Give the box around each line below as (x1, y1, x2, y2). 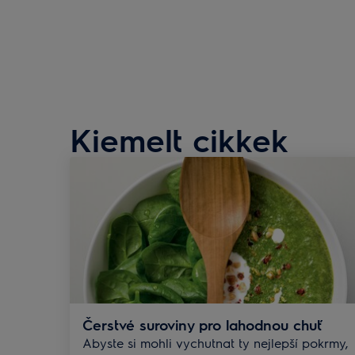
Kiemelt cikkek (70, 119, 288, 159)
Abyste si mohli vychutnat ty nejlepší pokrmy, (82, 334, 349, 351)
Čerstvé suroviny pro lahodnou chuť (82, 315, 323, 334)
